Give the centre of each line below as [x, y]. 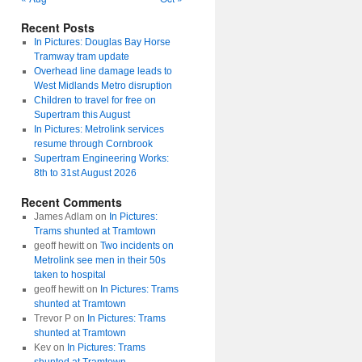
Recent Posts [58, 27]
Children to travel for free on [95, 100]
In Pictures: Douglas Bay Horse [102, 42]
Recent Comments [72, 202]
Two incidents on [137, 246]
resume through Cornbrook [93, 144]
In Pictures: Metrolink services [99, 129]
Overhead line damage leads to [103, 71]
